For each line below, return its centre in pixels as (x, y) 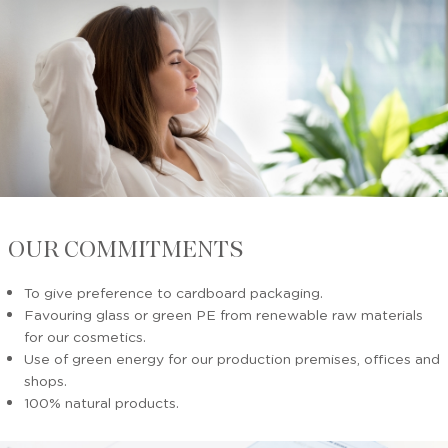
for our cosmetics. (85, 335)
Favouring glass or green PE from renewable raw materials (223, 313)
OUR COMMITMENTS (126, 248)
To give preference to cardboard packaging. (173, 291)
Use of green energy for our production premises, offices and (232, 357)
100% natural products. (101, 401)
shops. (45, 379)
